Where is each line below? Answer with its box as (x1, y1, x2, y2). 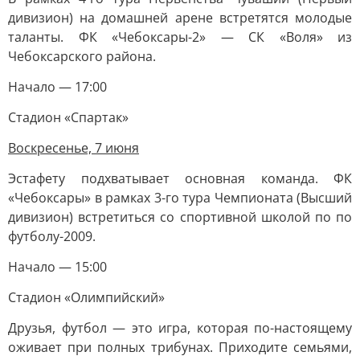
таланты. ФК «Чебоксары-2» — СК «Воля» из (8, 28, 352, 46)
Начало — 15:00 (8, 258, 107, 276)
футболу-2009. (8, 227, 96, 245)
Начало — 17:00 (8, 78, 107, 96)
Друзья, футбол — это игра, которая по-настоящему (8, 319, 352, 337)
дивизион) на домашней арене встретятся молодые (8, 9, 352, 27)
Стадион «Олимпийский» (8, 288, 165, 306)
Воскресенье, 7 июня (8, 139, 139, 157)
